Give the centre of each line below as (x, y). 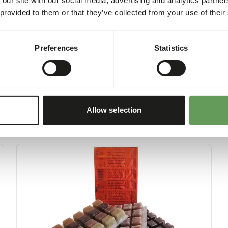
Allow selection (114, 110)
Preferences (56, 48)
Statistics (171, 48)
